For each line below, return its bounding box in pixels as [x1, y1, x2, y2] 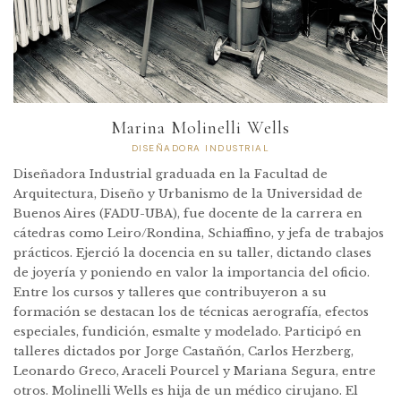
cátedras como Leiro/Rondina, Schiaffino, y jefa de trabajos [13, 225, 384, 241]
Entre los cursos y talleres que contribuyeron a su [13, 284, 327, 300]
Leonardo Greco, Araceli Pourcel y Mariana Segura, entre [13, 363, 376, 379]
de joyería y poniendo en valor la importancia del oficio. [13, 264, 370, 280]
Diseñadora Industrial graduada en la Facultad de [13, 166, 328, 182]
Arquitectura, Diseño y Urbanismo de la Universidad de [13, 185, 363, 201]
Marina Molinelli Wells [111, 116, 290, 139]
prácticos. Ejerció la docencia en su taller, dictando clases [13, 244, 371, 260]
